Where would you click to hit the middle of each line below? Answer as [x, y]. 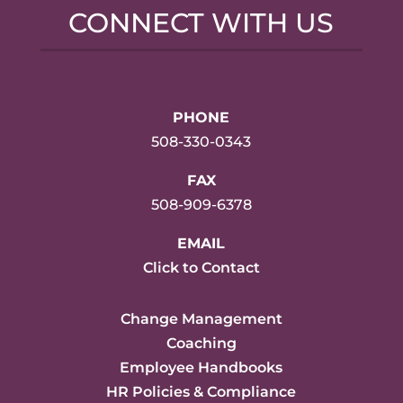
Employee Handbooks [201, 367]
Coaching [201, 343]
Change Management [201, 318]
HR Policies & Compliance [201, 391]
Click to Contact [201, 267]
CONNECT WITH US [201, 22]
